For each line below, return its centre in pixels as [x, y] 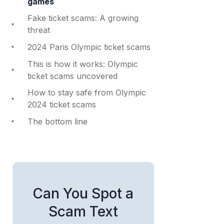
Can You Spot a [83, 193]
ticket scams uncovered [72, 76]
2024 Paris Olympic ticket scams [89, 47]
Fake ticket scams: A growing [83, 18]
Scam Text [83, 211]
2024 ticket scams [61, 105]
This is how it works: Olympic [82, 64]
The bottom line [57, 121]
